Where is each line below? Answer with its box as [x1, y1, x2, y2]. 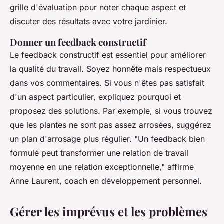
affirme [165, 162, 194, 172]
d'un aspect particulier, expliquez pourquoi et [10, 92, 181, 102]
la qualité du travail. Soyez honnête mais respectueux [10, 64, 211, 74]
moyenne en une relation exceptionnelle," [10, 162, 165, 172]
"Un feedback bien [134, 134, 205, 144]
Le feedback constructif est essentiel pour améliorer [10, 50, 206, 60]
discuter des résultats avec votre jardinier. [10, 16, 167, 27]
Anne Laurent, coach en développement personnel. [10, 176, 202, 186]
